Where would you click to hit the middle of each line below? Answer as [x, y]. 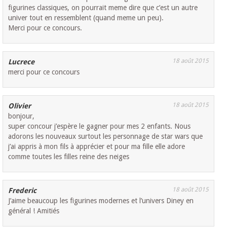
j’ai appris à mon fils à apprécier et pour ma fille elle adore [97, 147]
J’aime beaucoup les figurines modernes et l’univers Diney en [101, 201]
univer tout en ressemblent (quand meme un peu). [86, 18]
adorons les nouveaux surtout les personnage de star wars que [106, 137]
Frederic [23, 191]
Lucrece [22, 62]
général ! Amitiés [34, 211]
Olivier [20, 106]
